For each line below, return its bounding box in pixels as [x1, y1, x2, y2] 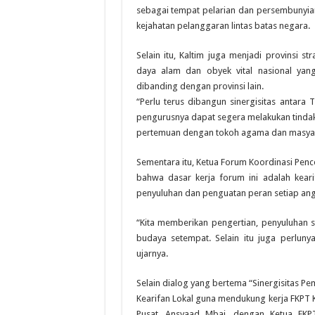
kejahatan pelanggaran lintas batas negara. [136, 20, 310, 32]
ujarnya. [136, 248, 168, 259]
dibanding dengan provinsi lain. [136, 81, 264, 92]
